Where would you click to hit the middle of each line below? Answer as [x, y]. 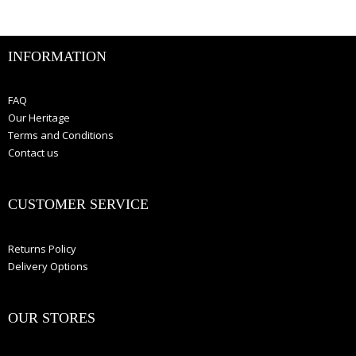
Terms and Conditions [61, 135]
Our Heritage [39, 118]
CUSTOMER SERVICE [78, 205]
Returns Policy [42, 248]
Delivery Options [48, 266]
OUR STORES [52, 317]
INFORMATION [57, 56]
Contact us [33, 153]
